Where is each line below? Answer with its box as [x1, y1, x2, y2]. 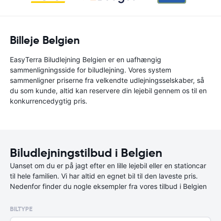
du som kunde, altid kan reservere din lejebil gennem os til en [10, 86, 207, 95]
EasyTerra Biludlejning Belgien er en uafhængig [10, 55, 161, 64]
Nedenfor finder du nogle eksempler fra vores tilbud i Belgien [10, 182, 207, 190]
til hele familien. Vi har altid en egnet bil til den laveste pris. [10, 172, 198, 180]
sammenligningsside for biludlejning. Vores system [10, 66, 171, 74]
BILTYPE [10, 205, 33, 213]
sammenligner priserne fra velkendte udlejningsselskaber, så [10, 76, 204, 84]
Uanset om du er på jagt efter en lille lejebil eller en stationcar [10, 161, 206, 170]
